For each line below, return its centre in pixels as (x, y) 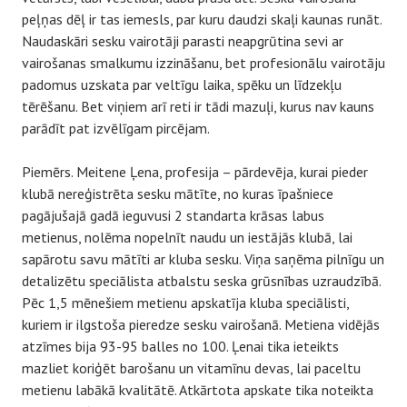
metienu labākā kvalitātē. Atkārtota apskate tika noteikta (198, 390)
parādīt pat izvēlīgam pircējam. (116, 128)
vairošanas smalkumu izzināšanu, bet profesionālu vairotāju (203, 63)
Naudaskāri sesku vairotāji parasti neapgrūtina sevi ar (183, 41)
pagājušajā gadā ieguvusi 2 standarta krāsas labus (173, 215)
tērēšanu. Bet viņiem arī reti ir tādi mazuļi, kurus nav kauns (198, 106)
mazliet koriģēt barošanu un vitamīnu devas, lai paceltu (191, 368)
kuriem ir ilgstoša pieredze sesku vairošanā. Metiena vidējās (201, 324)
